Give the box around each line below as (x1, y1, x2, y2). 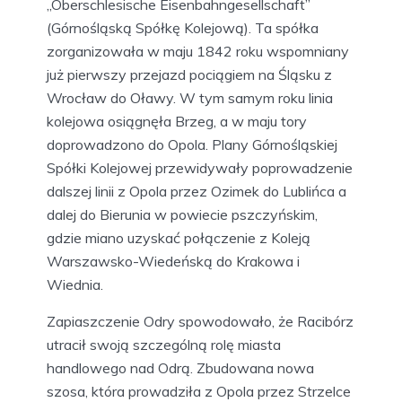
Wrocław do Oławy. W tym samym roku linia (47, 88, 333, 107)
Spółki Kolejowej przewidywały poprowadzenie (47, 158, 353, 177)
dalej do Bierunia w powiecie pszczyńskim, (47, 205, 318, 223)
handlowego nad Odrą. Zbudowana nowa (47, 358, 314, 377)
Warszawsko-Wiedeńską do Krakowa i (47, 251, 300, 270)
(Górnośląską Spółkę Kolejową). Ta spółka (47, 18, 319, 37)
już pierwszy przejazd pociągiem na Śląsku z (47, 65, 332, 83)
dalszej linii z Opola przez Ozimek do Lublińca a (47, 181, 346, 200)
